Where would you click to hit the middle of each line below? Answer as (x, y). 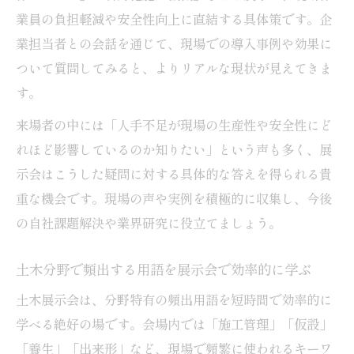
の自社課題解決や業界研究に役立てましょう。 (149, 222)
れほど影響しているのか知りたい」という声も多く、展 (174, 149)
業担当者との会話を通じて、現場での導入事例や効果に (174, 43)
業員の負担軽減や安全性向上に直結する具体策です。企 (174, 19)
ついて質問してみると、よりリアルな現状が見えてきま (174, 68)
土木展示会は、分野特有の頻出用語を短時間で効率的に (174, 299)
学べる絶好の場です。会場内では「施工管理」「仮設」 (174, 324)
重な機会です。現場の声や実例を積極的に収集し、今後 (174, 198)
